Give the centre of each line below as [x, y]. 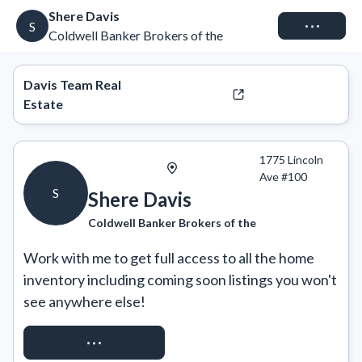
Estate [43, 104]
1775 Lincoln [292, 160]
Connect [312, 25]
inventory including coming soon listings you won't [180, 280]
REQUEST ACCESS [94, 342]
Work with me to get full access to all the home [169, 258]
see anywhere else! [84, 301]
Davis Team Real [72, 84]
